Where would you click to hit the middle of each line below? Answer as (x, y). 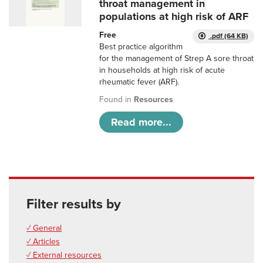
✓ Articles (43, 242)
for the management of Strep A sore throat (177, 59)
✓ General (44, 228)
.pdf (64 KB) (228, 36)
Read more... (141, 122)
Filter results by (74, 205)
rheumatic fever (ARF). (139, 82)
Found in (117, 100)
